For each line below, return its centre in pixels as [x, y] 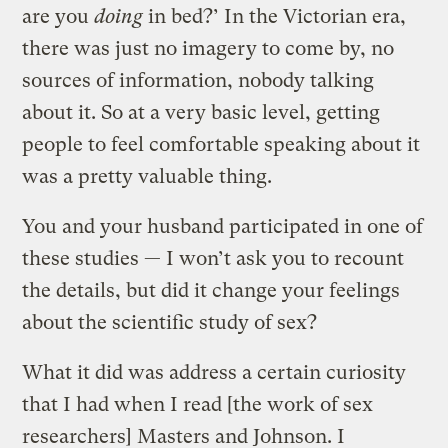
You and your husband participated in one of [223, 226]
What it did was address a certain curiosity [214, 372]
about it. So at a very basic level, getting [201, 112]
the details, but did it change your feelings [211, 290]
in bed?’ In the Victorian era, [275, 16]
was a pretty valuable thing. [147, 176]
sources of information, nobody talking [198, 80]
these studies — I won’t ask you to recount [213, 258]
